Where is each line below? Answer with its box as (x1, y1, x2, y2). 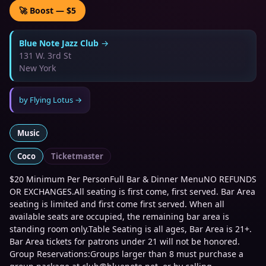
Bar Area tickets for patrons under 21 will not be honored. (9, 236, 240, 248)
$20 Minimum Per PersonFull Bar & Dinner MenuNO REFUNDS (9, 173, 256, 185)
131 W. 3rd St (19, 50, 71, 62)
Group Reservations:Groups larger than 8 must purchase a (9, 248, 243, 260)
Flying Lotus (30, 94, 73, 106)
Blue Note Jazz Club (19, 37, 99, 49)
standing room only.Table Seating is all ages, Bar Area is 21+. (9, 223, 252, 235)
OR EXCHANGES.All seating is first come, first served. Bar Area (9, 186, 255, 198)
